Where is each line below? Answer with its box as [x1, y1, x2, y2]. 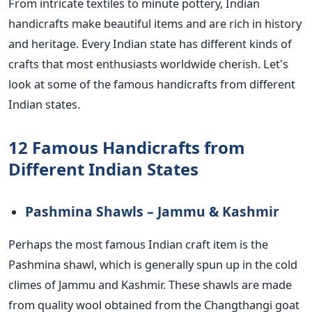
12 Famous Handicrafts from [8, 136, 245, 159]
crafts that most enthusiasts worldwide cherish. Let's [8, 56, 288, 72]
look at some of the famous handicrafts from [8, 76, 249, 93]
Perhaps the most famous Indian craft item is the [8, 236, 268, 253]
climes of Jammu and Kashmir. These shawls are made [8, 276, 292, 293]
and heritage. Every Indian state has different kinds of [8, 36, 292, 52]
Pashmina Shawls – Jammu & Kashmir [25, 202, 279, 221]
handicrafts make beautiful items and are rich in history [8, 15, 302, 32]
